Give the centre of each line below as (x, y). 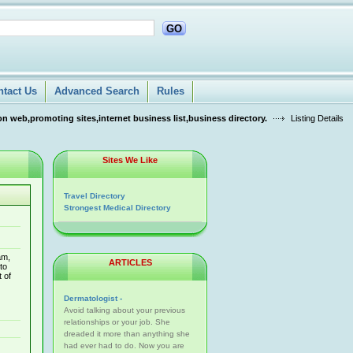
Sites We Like (130, 160)
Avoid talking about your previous (124, 310)
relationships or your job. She (117, 322)
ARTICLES (130, 262)
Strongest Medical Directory (117, 208)
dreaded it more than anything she (127, 334)
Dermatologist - (93, 298)
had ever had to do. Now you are (124, 346)
